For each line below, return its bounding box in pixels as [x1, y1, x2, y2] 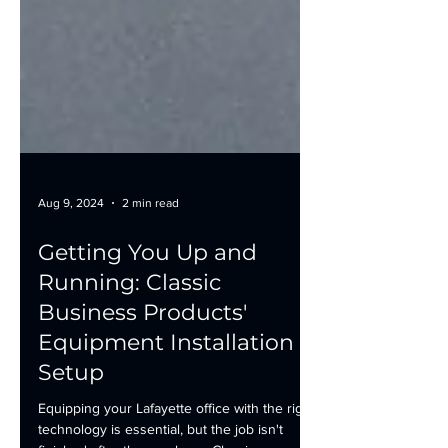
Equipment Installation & [38, 410, 315, 437]
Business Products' [38, 380, 247, 407]
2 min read [122, 277, 179, 291]
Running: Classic [38, 350, 221, 377]
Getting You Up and [38, 320, 257, 347]
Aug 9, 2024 [38, 277, 104, 291]
